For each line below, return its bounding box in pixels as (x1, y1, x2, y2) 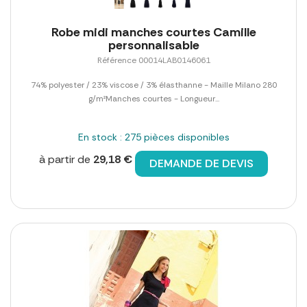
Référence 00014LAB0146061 (97, 55, 210, 66)
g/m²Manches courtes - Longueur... (88, 93, 219, 105)
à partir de (39, 152, 93, 167)
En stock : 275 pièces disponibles (77, 131, 230, 144)
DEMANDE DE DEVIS (149, 156, 254, 171)
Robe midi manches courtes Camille (51, 24, 256, 41)
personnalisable (108, 37, 199, 54)
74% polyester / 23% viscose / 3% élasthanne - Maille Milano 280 (30, 79, 277, 91)
